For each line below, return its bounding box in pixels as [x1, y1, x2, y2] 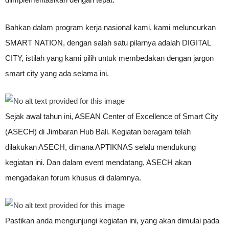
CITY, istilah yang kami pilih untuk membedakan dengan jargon [5, 54, 214, 62]
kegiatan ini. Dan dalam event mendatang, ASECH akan [5, 158, 191, 167]
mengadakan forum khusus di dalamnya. [5, 173, 141, 182]
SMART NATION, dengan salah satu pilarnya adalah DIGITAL [5, 38, 211, 47]
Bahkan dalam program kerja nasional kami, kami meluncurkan [5, 23, 216, 32]
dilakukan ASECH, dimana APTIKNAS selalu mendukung [5, 143, 196, 151]
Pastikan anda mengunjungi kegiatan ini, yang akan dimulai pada [5, 216, 219, 225]
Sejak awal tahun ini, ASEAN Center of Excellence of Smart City [5, 112, 218, 121]
